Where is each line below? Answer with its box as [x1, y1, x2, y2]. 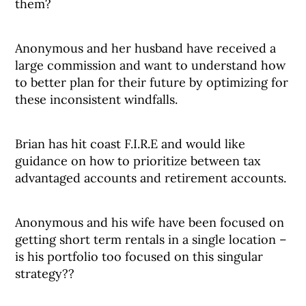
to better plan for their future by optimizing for [15, 74, 289, 90]
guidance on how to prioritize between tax [15, 153, 262, 169]
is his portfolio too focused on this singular [15, 249, 264, 264]
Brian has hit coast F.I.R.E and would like [15, 136, 246, 152]
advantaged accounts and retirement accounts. [15, 170, 287, 186]
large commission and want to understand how [15, 57, 286, 73]
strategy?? [15, 266, 75, 281]
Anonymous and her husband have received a [15, 40, 277, 56]
